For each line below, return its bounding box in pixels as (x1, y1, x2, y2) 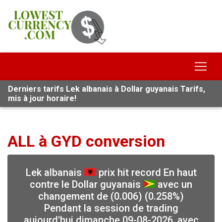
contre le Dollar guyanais (30, 178, 143, 190)
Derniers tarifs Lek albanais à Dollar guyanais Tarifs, (8, 84, 205, 94)
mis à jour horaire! (8, 94, 76, 103)
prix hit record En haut (96, 166, 197, 178)
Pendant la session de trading (44, 202, 178, 214)
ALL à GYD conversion (7, 132, 165, 151)
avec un (155, 178, 192, 190)
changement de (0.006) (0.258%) (38, 190, 184, 202)
